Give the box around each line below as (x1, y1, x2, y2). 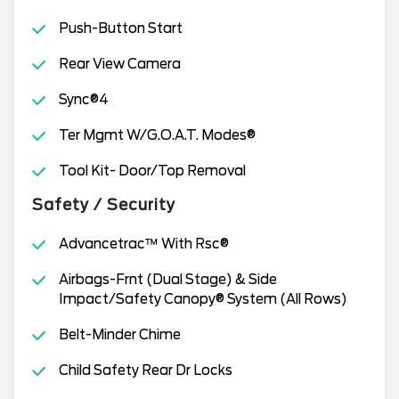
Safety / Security (32, 195, 175, 214)
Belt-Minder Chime (58, 326, 181, 343)
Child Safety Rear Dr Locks (58, 362, 232, 379)
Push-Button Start (58, 20, 183, 37)
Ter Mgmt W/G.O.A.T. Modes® (58, 126, 256, 143)
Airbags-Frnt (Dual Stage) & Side (58, 271, 277, 288)
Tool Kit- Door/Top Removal (58, 162, 246, 179)
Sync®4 (58, 91, 109, 108)
